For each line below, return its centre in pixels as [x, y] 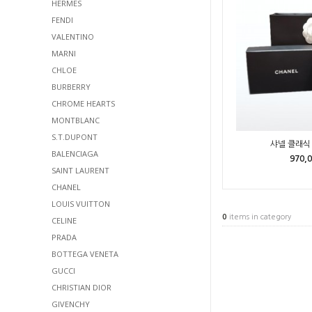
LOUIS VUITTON [81, 204]
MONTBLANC [76, 120]
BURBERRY [71, 87]
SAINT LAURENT [80, 170]
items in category [259, 217]
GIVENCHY [71, 304]
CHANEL [66, 187]
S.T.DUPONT [75, 137]
